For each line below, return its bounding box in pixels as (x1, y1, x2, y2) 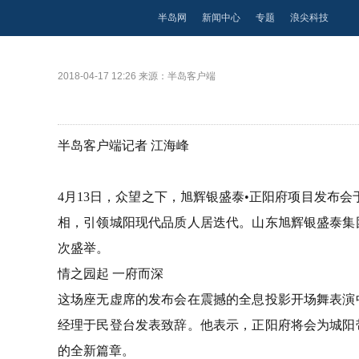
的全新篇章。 (58, 344, 135, 357)
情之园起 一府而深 (58, 267, 163, 280)
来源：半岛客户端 (139, 71, 216, 82)
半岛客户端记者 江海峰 (58, 139, 189, 152)
